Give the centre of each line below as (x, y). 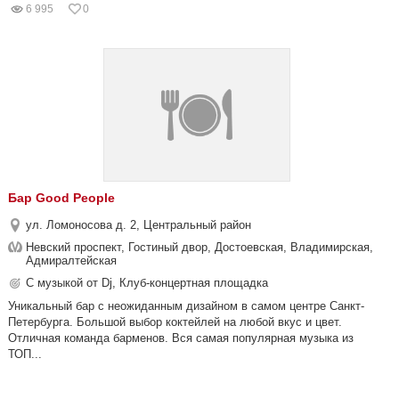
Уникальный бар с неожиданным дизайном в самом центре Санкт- (186, 306)
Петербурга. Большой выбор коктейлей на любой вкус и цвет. (175, 322)
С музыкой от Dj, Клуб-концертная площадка (147, 283)
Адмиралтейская (71, 261)
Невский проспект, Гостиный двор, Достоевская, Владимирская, (199, 247)
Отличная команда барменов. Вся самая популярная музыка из (181, 338)
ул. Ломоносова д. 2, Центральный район (138, 225)
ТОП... (25, 354)
